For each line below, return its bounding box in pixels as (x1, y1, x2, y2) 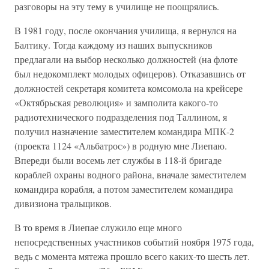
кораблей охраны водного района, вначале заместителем (14, 168, 246, 181)
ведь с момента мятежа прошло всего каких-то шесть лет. (14, 250, 250, 262)
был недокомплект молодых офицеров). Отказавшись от (14, 67, 246, 80)
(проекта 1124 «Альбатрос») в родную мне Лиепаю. (14, 139, 227, 152)
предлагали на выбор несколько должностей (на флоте (14, 53, 238, 65)
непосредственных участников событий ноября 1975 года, (14, 235, 254, 248)
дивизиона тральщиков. (14, 197, 112, 210)
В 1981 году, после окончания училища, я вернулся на (14, 24, 237, 37)
